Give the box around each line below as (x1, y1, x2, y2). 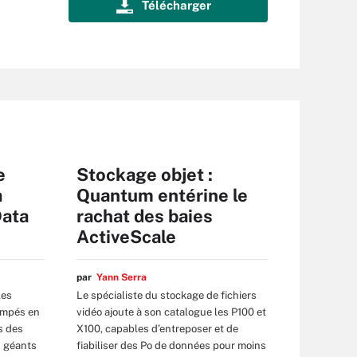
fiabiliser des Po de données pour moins (76, 339, 266, 351)
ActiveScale (76, 226, 176, 247)
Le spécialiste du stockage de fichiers (76, 288, 257, 301)
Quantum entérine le (76, 185, 248, 206)
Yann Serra (96, 272, 147, 283)
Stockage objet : (76, 164, 213, 185)
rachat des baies (76, 206, 213, 226)
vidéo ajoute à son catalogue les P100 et (76, 305, 266, 318)
